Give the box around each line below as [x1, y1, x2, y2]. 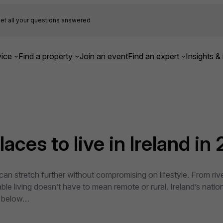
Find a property [18, 51, 73, 61]
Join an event [79, 51, 128, 61]
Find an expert [127, 51, 179, 61]
